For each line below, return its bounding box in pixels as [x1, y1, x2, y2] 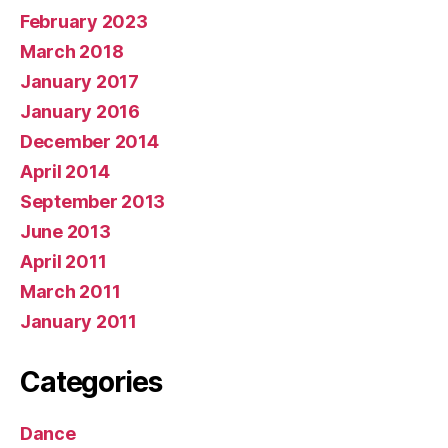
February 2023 [20, 10, 148, 32]
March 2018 [20, 40, 124, 62]
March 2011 [20, 280, 121, 302]
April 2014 [20, 160, 110, 182]
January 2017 [20, 70, 139, 92]
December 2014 [20, 130, 159, 152]
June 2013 [20, 220, 111, 242]
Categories [20, 364, 162, 399]
